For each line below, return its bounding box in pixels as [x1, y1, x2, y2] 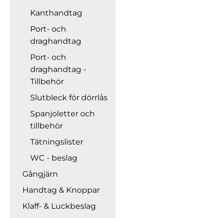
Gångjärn [22, 169, 58, 179]
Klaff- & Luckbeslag [22, 201, 96, 211]
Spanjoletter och [30, 109, 95, 118]
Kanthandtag [30, 8, 82, 18]
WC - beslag [30, 153, 77, 163]
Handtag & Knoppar [22, 185, 100, 195]
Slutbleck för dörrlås [30, 93, 108, 102]
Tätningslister [30, 137, 83, 146]
